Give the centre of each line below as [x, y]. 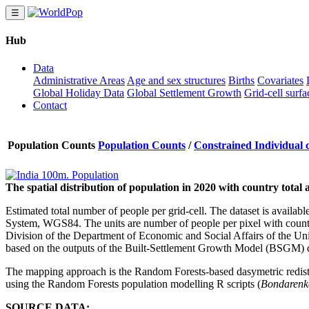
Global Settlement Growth [184, 92]
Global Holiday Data [79, 92]
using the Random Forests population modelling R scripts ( [133, 283]
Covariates [280, 80]
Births [241, 80]
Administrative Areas [79, 80]
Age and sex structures [176, 80]
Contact [50, 105]
